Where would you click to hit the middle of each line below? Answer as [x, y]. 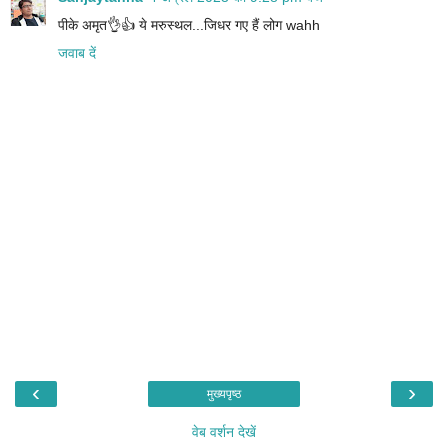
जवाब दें [77, 53]
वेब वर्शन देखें [224, 431]
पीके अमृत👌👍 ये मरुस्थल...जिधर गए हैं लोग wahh [189, 25]
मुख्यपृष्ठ [224, 393]
